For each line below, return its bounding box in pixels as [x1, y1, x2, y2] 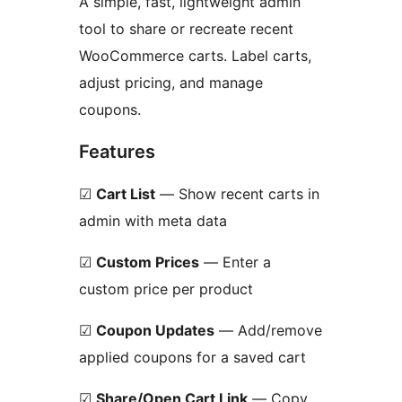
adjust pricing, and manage [79, 74, 263, 92]
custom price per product [79, 280, 253, 299]
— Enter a [199, 253, 271, 272]
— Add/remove [214, 321, 322, 340]
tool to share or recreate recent [79, 20, 293, 39]
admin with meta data [79, 212, 227, 231]
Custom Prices [96, 253, 199, 272]
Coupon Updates [96, 321, 214, 340]
